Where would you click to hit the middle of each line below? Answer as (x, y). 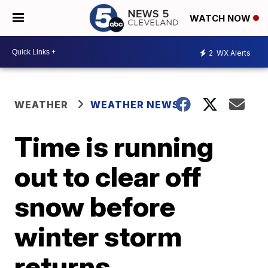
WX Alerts (233, 53)
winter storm (98, 236)
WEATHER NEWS (135, 105)
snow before (95, 206)
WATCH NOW (221, 19)
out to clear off (108, 176)
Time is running (114, 147)
